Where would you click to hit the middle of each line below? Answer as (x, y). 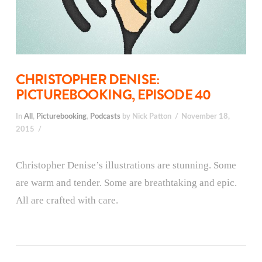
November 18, (206, 116)
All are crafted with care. (67, 201)
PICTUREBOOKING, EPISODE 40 (113, 95)
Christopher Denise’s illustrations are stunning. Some (126, 166)
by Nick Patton (146, 116)
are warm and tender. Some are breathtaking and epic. (126, 183)
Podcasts (105, 116)
